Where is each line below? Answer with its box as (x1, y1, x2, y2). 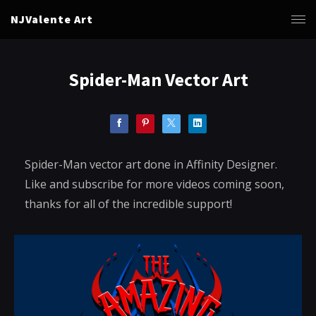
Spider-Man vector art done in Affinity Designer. (25, 157, 277, 172)
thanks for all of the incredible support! (25, 196, 232, 212)
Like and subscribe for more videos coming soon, (25, 176, 284, 192)
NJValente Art (11, 12, 93, 26)
